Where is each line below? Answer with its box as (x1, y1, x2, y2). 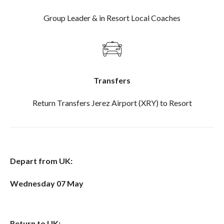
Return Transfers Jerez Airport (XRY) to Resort (32, 97, 192, 107)
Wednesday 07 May (10, 178, 83, 188)
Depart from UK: (10, 155, 72, 165)
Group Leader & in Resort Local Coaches (43, 12, 180, 22)
